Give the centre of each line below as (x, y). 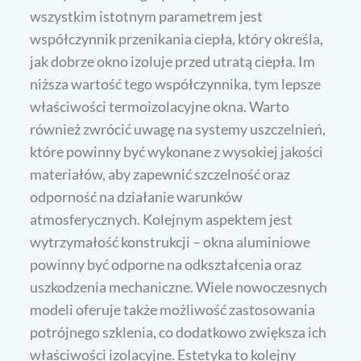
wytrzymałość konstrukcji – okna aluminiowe (170, 242)
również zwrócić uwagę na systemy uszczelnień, (178, 129)
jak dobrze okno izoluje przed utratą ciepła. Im (173, 62)
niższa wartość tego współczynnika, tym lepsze (176, 84)
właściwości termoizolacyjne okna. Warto (160, 107)
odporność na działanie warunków (137, 197)
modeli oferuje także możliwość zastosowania (173, 310)
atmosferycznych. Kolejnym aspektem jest (162, 220)
